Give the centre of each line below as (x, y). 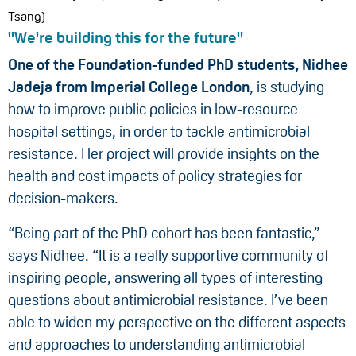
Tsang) (27, 16)
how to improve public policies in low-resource (153, 110)
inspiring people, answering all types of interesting (165, 278)
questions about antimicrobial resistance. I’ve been (168, 300)
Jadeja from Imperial (78, 87)
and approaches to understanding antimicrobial (157, 345)
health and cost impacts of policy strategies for (155, 176)
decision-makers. (63, 199)
